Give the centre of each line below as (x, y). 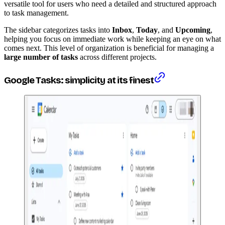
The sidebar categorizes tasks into (58, 30)
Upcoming (193, 30)
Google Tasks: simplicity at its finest (79, 80)
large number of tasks (41, 57)
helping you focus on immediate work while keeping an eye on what (113, 39)
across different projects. (117, 57)
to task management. (36, 13)
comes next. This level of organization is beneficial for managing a (109, 48)
